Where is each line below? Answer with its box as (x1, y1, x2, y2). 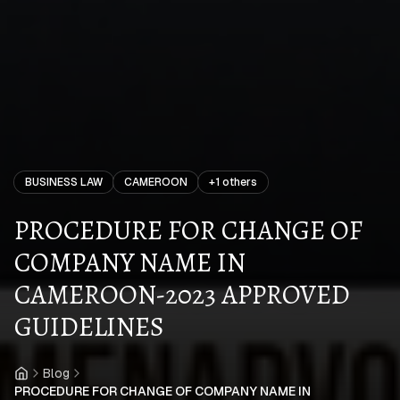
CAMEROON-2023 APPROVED (14, 277, 350, 313)
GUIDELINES (14, 309, 164, 346)
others (220, 176, 257, 189)
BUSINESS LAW (25, 176, 103, 189)
